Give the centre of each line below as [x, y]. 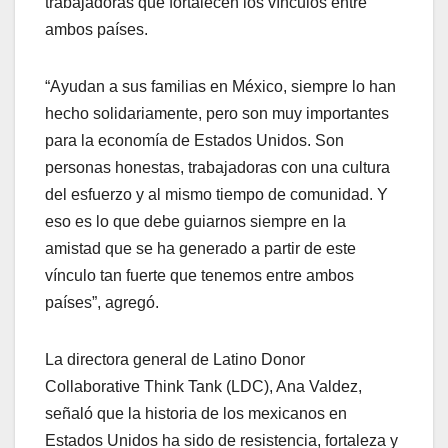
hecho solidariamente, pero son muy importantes [217, 113]
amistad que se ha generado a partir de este [200, 248]
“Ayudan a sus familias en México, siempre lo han [220, 86]
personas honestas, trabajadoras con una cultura [217, 167]
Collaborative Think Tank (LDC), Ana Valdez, [203, 386]
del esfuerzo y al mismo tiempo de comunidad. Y [216, 194]
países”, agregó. [102, 302]
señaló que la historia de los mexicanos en [196, 413]
